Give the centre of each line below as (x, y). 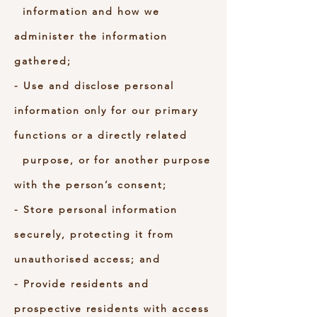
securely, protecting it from (94, 234)
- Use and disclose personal (94, 86)
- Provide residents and (82, 284)
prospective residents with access (112, 309)
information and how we (87, 11)
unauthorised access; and (88, 259)
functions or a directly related (101, 135)
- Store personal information (96, 209)
